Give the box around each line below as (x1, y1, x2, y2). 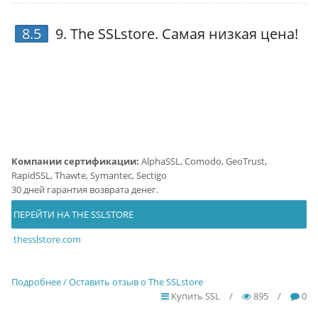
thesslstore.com (13, 233, 81, 246)
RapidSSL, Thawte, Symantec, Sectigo (11, 169, 167, 182)
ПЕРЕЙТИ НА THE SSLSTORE (11, 208, 133, 221)
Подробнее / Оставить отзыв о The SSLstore (11, 275, 203, 289)
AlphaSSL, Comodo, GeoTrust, (138, 155, 267, 168)
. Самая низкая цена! (154, 24, 298, 44)
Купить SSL (169, 290, 221, 303)
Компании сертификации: (11, 155, 139, 168)
